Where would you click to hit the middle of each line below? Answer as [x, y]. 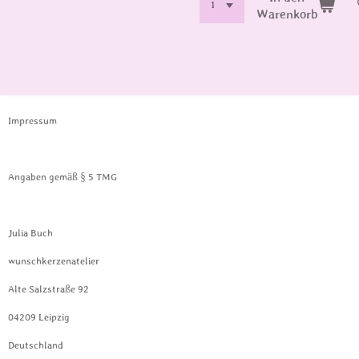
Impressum [32, 121]
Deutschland [36, 345]
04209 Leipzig [39, 317]
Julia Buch [30, 233]
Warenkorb [287, 14]
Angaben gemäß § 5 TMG [63, 177]
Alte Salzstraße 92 [48, 289]
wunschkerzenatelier [54, 261]
